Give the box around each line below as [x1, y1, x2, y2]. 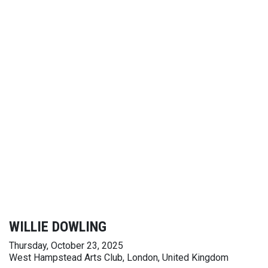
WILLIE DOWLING [9, 218, 106, 235]
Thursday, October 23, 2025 [9, 240, 123, 251]
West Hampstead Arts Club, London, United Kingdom [9, 252, 229, 263]
